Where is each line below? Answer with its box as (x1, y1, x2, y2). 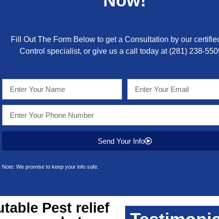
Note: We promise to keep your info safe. (1, 164, 99, 170)
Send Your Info (97, 136, 145, 145)
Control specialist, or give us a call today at (19, 47, 169, 55)
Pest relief (38, 200, 109, 216)
